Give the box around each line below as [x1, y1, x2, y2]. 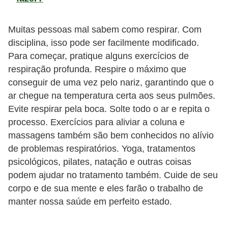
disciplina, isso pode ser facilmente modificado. [8, 38, 199, 48]
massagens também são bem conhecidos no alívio [8, 130, 214, 141]
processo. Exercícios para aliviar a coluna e [8, 117, 185, 128]
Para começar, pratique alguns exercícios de [8, 51, 189, 62]
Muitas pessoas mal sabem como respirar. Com [8, 24, 202, 35]
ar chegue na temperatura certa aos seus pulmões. [8, 91, 215, 101]
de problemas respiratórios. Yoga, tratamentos [8, 144, 195, 154]
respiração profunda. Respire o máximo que [8, 64, 186, 75]
